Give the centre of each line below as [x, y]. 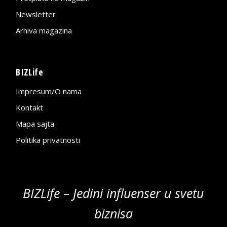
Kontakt [30, 107]
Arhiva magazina [44, 30]
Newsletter [36, 14]
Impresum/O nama [49, 91]
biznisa [113, 213]
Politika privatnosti [48, 140]
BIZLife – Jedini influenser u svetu [113, 193]
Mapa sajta [35, 123]
